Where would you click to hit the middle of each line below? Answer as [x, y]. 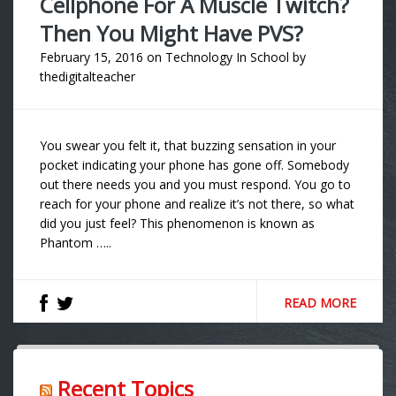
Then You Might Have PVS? [171, 34]
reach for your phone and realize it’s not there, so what [197, 204]
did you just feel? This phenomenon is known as [177, 224]
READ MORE [320, 303]
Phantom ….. [76, 243]
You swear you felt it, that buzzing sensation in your [188, 146]
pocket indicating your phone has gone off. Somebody [194, 165]
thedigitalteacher [88, 77]
